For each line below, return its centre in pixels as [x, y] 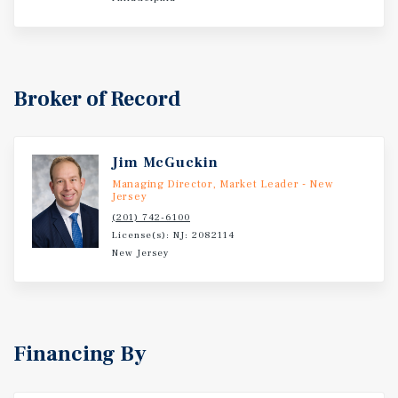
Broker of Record [97, 99]
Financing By [80, 354]
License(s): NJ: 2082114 [173, 235]
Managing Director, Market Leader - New [223, 184]
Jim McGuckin [165, 163]
